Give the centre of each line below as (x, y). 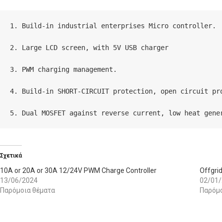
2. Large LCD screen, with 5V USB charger (89, 48)
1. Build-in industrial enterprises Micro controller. (113, 26)
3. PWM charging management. (63, 69)
